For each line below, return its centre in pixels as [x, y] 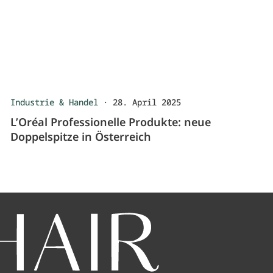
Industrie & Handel [55, 102]
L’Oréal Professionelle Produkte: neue [111, 122]
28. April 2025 [147, 102]
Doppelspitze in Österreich [81, 136]
